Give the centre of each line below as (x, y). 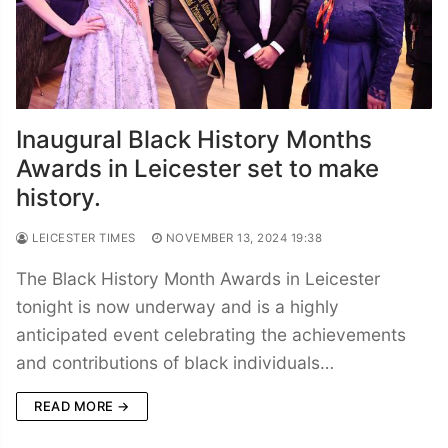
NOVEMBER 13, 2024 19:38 (243, 237)
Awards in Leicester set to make (197, 168)
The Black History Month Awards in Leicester (198, 278)
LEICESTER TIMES (82, 237)
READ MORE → (82, 405)
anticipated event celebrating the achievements (211, 334)
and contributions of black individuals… (175, 362)
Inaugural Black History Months (194, 139)
